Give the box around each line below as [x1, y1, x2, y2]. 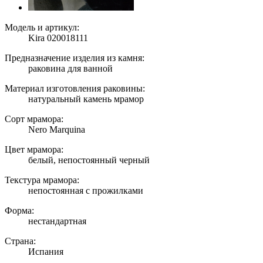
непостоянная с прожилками [28, 186, 143, 196]
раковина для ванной [28, 63, 113, 74]
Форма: [5, 205, 34, 216]
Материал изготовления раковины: [5, 83, 145, 94]
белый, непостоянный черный [28, 155, 150, 166]
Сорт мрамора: [5, 114, 63, 124]
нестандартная [28, 216, 86, 227]
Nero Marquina [28, 124, 85, 135]
